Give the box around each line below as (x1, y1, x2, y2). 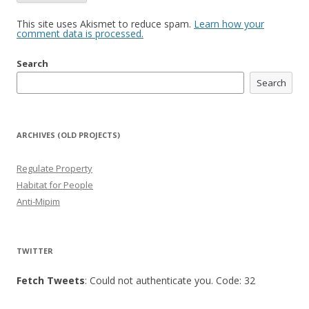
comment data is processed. (17, 27, 143, 41)
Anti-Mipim (17, 195, 60, 208)
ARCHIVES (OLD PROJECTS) (17, 130, 120, 141)
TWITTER (17, 246, 53, 257)
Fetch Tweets (17, 274, 85, 288)
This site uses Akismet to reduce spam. (17, 17, 194, 31)
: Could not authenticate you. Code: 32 (85, 274, 255, 288)
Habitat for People (17, 179, 93, 192)
